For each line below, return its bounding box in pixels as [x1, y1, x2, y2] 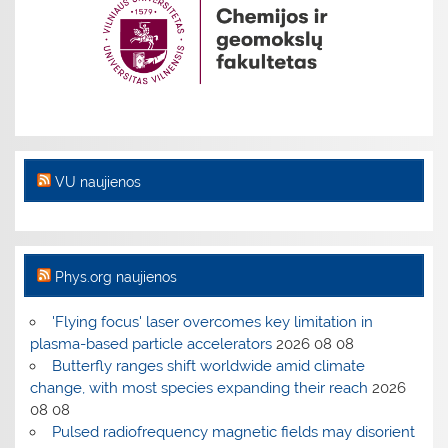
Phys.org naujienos [54, 268, 177, 285]
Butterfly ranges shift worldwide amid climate [51, 356, 365, 375]
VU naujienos [54, 173, 141, 190]
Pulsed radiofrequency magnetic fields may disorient [51, 422, 415, 441]
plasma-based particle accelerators [30, 334, 273, 353]
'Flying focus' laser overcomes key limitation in [51, 312, 373, 331]
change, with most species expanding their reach [30, 378, 369, 397]
